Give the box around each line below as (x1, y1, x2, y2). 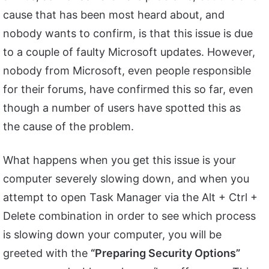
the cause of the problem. (3, 120, 134, 133)
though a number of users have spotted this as (3, 101, 241, 115)
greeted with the (3, 247, 91, 260)
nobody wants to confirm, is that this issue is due (3, 27, 253, 40)
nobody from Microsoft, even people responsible (3, 64, 251, 77)
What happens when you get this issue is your (3, 154, 236, 167)
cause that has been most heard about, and (3, 8, 225, 22)
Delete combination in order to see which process (3, 210, 256, 223)
